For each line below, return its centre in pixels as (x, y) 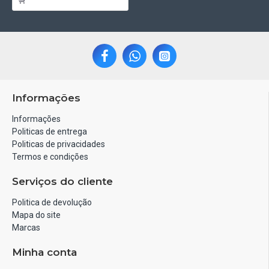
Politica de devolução (52, 202)
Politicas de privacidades (59, 144)
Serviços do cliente (62, 181)
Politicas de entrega (50, 131)
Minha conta (44, 252)
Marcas (26, 227)
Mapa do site (36, 215)
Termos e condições (50, 156)
